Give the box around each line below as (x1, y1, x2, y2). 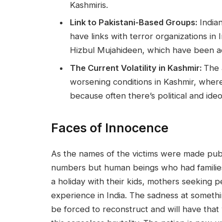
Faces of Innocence (51, 120, 168, 136)
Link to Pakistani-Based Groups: (70, 17, 197, 28)
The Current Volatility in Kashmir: (70, 62, 204, 73)
